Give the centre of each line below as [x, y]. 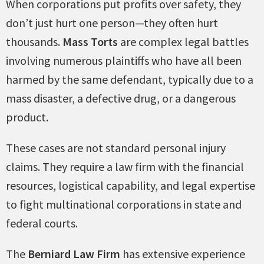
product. [27, 117]
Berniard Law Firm [73, 254]
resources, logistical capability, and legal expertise [131, 186]
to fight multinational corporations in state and [124, 204]
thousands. [34, 42]
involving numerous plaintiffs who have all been [124, 61]
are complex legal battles [183, 42]
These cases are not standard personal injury [116, 148]
